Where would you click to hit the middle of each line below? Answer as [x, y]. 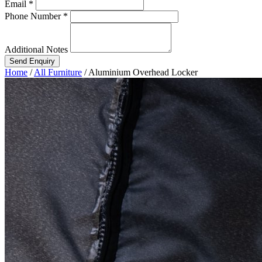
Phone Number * [36, 16]
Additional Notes [36, 49]
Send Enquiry [32, 61]
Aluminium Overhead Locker [143, 72]
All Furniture [58, 72]
